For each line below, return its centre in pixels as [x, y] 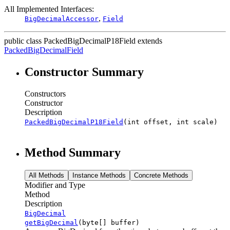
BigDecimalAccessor [62, 18]
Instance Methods [99, 175]
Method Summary [73, 152]
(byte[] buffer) [109, 222]
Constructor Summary [84, 72]
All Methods [46, 175]
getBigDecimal [51, 222]
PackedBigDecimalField [44, 50]
